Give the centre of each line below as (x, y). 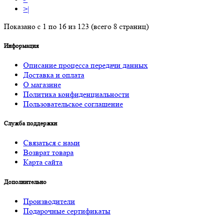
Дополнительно (25, 182)
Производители (49, 201)
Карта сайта (43, 162)
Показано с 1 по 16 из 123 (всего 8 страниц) (76, 26)
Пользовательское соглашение (73, 104)
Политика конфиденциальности (76, 94)
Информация (21, 46)
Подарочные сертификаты (67, 211)
